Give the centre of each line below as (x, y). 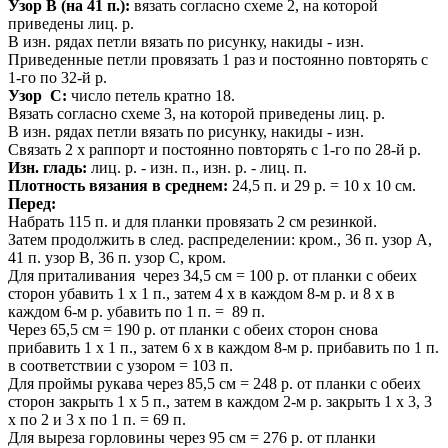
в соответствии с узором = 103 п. (120, 366)
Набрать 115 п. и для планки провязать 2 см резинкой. (192, 222)
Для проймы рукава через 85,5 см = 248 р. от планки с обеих (214, 384)
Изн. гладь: (47, 168)
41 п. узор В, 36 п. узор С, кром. (117, 258)
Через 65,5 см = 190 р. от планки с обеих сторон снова (193, 330)
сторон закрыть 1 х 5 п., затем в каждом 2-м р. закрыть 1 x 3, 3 (220, 402)
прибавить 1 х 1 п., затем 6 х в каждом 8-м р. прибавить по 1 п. (223, 348)
